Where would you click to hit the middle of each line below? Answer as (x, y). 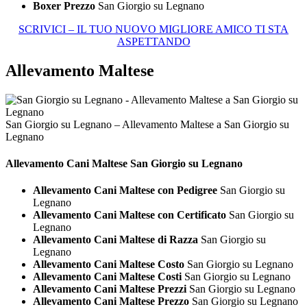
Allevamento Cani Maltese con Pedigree (125, 191)
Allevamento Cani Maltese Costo (109, 265)
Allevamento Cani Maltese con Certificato (130, 215)
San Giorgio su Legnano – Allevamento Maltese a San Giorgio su (147, 124)
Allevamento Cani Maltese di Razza (115, 240)
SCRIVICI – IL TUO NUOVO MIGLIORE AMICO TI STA (153, 29)
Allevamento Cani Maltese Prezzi (110, 289)
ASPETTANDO (153, 41)
